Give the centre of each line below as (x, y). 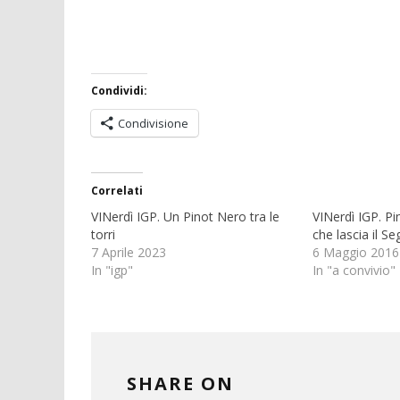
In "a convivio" (354, 271)
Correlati (117, 191)
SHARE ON (180, 384)
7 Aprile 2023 (129, 253)
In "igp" (112, 271)
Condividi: (119, 91)
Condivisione (153, 124)
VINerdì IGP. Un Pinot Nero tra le (185, 217)
